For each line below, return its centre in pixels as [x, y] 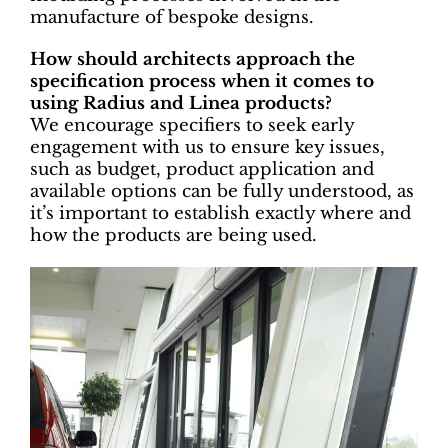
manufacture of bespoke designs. [172, 17]
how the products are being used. [173, 235]
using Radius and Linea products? [181, 103]
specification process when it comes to [202, 81]
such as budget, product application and [202, 169]
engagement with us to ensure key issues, [207, 147]
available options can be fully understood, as [222, 191]
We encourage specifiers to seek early [192, 125]
